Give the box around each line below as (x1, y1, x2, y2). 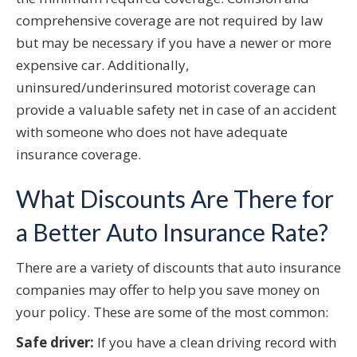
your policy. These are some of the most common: (16, 303, 328, 322)
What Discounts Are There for (16, 184, 334, 214)
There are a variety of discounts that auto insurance (16, 258, 341, 277)
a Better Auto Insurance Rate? (16, 218, 328, 247)
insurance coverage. (16, 145, 141, 164)
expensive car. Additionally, (16, 56, 189, 75)
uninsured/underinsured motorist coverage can (16, 78, 316, 97)
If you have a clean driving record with (94, 333, 336, 352)
